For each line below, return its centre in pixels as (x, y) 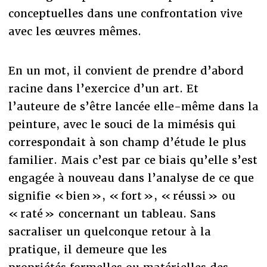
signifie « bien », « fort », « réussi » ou (122, 195)
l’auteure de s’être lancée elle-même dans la (133, 106)
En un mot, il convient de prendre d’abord (126, 70)
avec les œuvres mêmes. (74, 31)
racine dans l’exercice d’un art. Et (103, 88)
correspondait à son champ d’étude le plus (127, 142)
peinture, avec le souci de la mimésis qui (122, 124)
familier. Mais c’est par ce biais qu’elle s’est (133, 160)
